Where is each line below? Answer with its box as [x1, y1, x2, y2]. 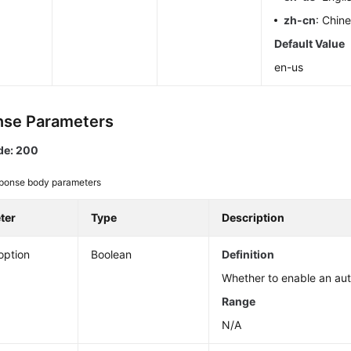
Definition [222, 248, 275, 261]
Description [222, 211, 285, 224]
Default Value [274, 37, 346, 50]
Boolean [91, 248, 132, 261]
